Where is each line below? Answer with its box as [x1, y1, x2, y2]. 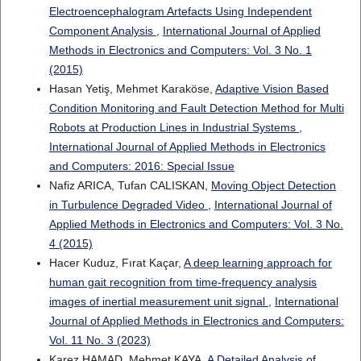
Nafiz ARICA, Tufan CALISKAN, [48, 179, 211, 193]
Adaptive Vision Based [214, 82, 329, 96]
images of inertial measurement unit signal [48, 295, 268, 309]
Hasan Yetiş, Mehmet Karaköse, [48, 82, 215, 96]
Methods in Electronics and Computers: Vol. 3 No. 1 [48, 44, 312, 57]
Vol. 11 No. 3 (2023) [48, 334, 151, 347]
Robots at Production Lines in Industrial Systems [48, 121, 299, 135]
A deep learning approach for [183, 256, 332, 270]
